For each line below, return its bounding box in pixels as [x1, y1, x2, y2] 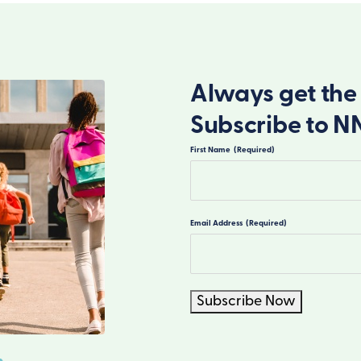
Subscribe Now [197, 294, 296, 309]
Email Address [190, 219, 243, 228]
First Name [190, 146, 230, 155]
